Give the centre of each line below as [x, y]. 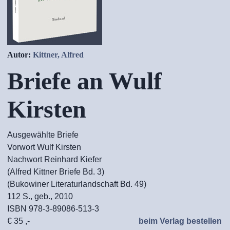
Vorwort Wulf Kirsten [44, 147]
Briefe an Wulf [84, 81]
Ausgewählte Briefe [43, 135]
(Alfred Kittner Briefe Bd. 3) [56, 172]
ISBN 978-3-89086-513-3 [53, 209]
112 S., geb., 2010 [40, 196]
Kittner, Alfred [58, 55]
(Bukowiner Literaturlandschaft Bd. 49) [77, 184]
